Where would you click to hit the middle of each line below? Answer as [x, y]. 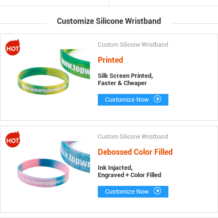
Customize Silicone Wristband [109, 21]
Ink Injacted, [115, 168]
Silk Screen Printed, [125, 76]
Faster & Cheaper [122, 83]
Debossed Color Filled [135, 152]
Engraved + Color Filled [129, 175]
